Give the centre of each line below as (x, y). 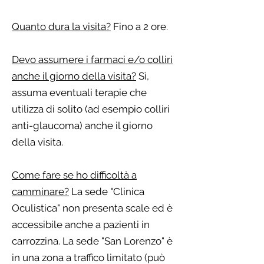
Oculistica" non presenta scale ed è (92, 208)
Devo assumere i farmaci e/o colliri (92, 60)
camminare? (40, 192)
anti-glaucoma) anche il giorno (82, 126)
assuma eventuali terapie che (79, 93)
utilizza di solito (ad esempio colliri (91, 109)
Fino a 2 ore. (139, 27)
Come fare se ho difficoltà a (74, 175)
